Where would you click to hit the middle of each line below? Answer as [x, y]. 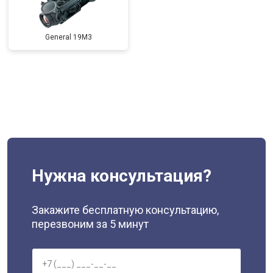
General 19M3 [68, 37]
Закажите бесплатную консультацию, [125, 210]
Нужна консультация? [122, 176]
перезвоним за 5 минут [90, 224]
